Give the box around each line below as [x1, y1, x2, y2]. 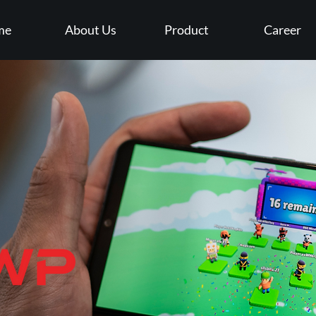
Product [164, 22, 209, 37]
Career [263, 22, 301, 37]
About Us [64, 22, 116, 37]
